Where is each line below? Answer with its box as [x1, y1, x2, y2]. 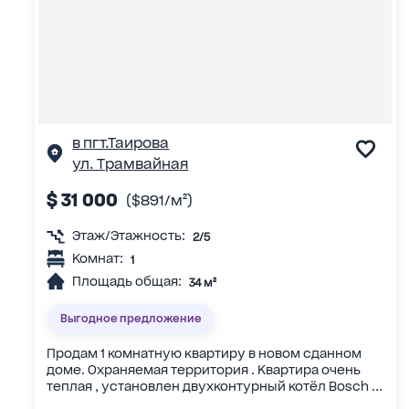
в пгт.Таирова [72, 133, 170, 152]
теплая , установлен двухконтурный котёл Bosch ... [47, 379, 383, 394]
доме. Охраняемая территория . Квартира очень [47, 362, 362, 378]
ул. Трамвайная [72, 154, 189, 173]
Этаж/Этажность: [72, 228, 186, 244]
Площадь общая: [72, 274, 183, 289]
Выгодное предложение [59, 310, 202, 325]
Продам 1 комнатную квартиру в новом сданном [47, 346, 362, 362]
